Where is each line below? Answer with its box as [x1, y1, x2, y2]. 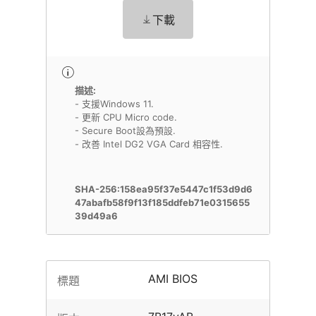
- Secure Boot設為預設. [75, 125, 176, 136]
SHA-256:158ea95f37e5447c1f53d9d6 [75, 183, 253, 195]
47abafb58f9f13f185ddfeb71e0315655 [75, 197, 250, 208]
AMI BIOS [148, 272, 198, 286]
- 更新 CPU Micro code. [75, 111, 177, 123]
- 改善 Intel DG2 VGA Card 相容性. [75, 138, 223, 150]
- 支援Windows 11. [75, 98, 154, 109]
